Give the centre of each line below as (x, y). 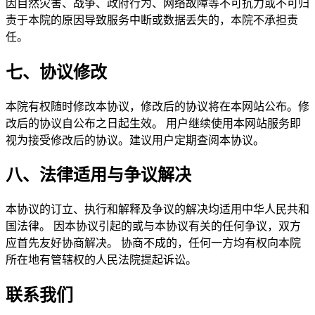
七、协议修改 (56, 72)
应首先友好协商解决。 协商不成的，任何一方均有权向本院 (153, 243)
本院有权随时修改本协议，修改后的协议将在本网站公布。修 (157, 106)
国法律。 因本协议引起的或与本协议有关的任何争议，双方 (153, 226)
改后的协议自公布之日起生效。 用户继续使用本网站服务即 (153, 123)
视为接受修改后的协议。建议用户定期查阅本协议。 (135, 140)
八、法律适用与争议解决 (98, 175)
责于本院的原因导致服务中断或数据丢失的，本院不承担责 (152, 20)
